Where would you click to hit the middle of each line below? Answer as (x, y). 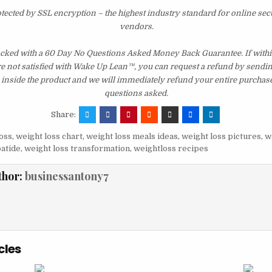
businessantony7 (66, 176)
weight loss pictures (221, 137)
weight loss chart (49, 137)
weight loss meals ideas (132, 137)
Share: (64, 115)
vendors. (136, 27)
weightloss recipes (171, 149)
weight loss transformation (77, 149)
